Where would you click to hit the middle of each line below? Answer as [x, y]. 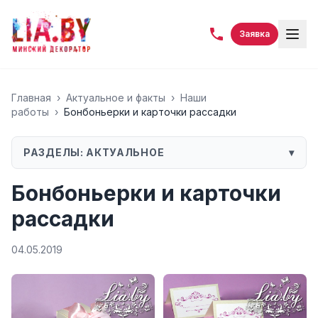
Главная [31, 98]
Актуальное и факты [116, 98]
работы [30, 112]
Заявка [254, 34]
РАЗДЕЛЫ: [55, 152]
